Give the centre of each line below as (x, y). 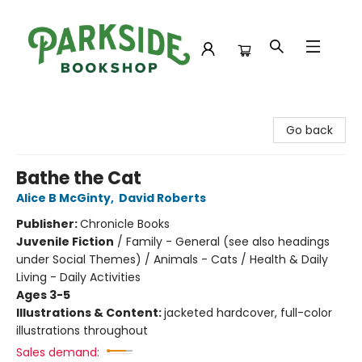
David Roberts (162, 198)
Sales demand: (58, 352)
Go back (309, 130)
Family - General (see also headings (228, 242)
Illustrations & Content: (90, 313)
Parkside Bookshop (64, 112)
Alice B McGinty (63, 198)
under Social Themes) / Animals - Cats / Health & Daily (172, 259)
